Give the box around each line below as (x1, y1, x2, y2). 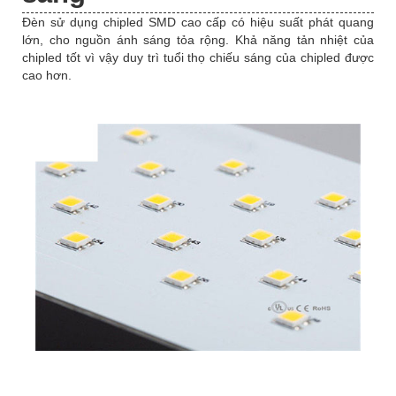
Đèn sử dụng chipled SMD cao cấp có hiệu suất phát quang (22, 14, 374, 29)
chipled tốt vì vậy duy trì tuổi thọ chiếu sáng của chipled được (22, 49, 374, 65)
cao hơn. (22, 67, 72, 82)
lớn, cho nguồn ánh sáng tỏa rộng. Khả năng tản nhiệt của (22, 32, 374, 47)
